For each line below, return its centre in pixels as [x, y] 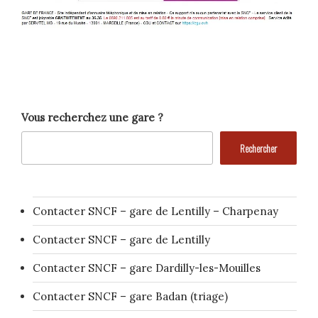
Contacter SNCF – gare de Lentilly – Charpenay [155, 211]
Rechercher [258, 148]
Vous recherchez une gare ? [92, 117]
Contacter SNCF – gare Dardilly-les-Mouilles [147, 268]
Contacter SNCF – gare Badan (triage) [130, 296]
